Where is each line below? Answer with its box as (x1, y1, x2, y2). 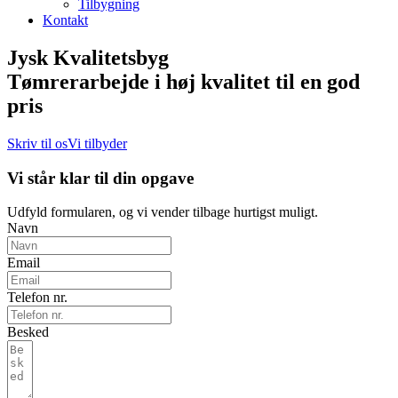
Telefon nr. (7, 290, 68, 306)
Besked (7, 324, 49, 340)
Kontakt (43, 12, 88, 28)
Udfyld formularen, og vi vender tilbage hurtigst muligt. (7, 204, 318, 220)
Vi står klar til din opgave (7, 168, 194, 187)
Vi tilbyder (68, 135, 127, 151)
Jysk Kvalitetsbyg (7, 45, 169, 69)
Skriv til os (7, 135, 68, 151)
